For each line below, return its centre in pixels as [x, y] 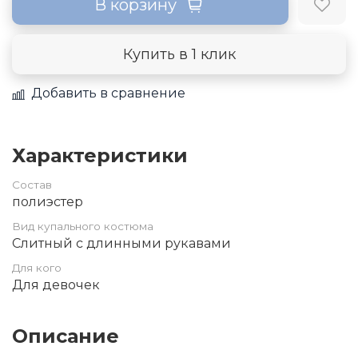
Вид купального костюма [83, 226]
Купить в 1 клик [179, 54]
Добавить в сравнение [108, 93]
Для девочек [56, 284]
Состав [32, 184]
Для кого [37, 267]
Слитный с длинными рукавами [121, 243]
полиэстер [48, 201]
